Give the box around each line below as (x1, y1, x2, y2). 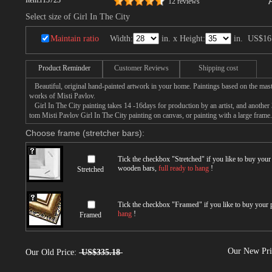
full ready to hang (158, 164, 209, 172)
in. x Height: (159, 34, 205, 43)
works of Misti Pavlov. (29, 92, 95, 100)
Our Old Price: (25, 248, 79, 257)
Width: (110, 34, 133, 43)
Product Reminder (38, 64, 90, 72)
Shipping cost (199, 64, 238, 72)
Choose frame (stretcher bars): (25, 128, 144, 138)
